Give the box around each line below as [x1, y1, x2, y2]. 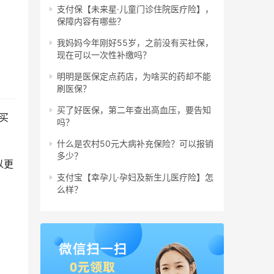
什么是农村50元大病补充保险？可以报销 [57, 138, 213, 149]
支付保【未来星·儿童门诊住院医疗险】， [57, 4, 213, 15]
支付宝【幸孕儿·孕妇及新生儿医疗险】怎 [57, 172, 213, 183]
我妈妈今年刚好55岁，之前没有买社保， [57, 37, 213, 48]
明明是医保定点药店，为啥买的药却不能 [57, 71, 211, 82]
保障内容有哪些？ [57, 16, 125, 27]
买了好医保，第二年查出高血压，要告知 [57, 105, 211, 116]
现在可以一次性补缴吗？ [57, 50, 151, 61]
